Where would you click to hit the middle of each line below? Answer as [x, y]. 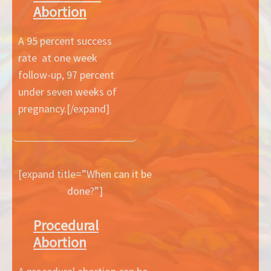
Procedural [66, 225]
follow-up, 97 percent [66, 75]
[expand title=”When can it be [85, 174]
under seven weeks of [67, 92]
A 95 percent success [65, 41]
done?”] [85, 191]
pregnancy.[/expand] [64, 109]
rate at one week [58, 58]
